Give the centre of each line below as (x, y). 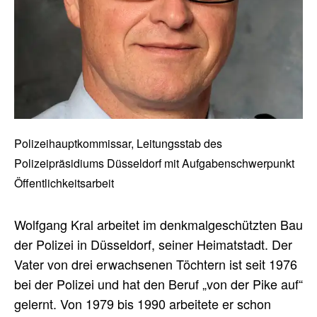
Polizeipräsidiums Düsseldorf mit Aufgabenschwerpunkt (154, 163)
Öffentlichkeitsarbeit (64, 183)
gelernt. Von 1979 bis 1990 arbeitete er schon (143, 304)
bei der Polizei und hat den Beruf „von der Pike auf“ (158, 284)
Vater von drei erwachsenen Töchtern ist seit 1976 (156, 264)
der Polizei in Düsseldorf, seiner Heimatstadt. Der (153, 244)
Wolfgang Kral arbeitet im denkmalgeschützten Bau (158, 225)
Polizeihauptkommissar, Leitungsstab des (118, 144)
